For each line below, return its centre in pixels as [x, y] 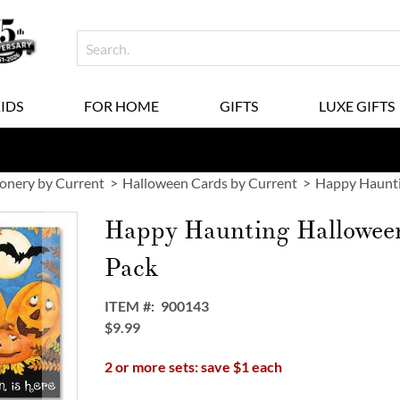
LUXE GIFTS [356, 106]
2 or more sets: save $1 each [194, 367]
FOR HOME [121, 106]
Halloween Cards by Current [210, 183]
